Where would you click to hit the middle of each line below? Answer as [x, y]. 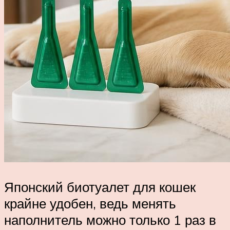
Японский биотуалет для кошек [100, 187]
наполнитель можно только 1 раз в [110, 219]
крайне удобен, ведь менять [90, 203]
